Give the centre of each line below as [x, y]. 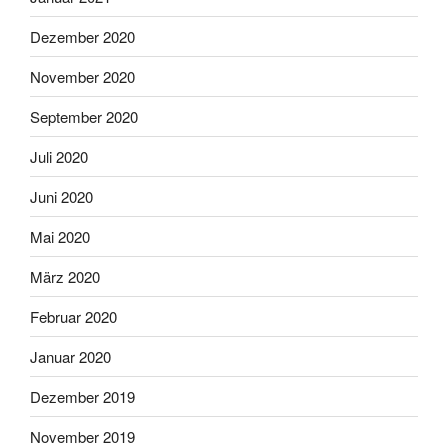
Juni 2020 [61, 196]
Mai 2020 [60, 236]
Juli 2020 [59, 156]
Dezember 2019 [82, 396]
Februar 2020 [73, 316]
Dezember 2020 [82, 36]
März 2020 [65, 276]
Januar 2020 [70, 356]
